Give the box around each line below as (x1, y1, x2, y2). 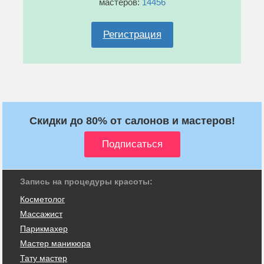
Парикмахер (20, 223, 68, 233)
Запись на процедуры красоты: (20, 176, 153, 186)
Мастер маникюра (20, 238, 91, 248)
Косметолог (20, 194, 65, 204)
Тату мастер (20, 253, 67, 263)
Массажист (20, 209, 62, 219)
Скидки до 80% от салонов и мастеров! (29, 114, 235, 127)
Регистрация (103, 28, 161, 40)
